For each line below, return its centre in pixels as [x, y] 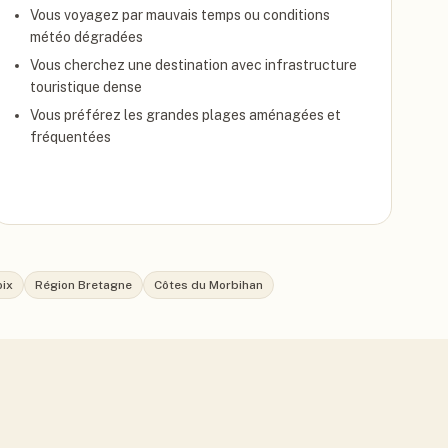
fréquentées [70, 137]
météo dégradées [86, 37]
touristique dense [85, 87]
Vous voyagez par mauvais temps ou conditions [179, 15]
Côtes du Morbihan [208, 285]
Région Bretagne [83, 285]
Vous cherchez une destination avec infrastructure [193, 65]
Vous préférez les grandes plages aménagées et [185, 115]
